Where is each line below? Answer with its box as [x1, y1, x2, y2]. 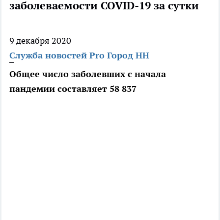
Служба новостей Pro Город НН [9, 50, 149, 61]
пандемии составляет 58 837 [9, 83, 137, 95]
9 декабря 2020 [9, 35, 71, 47]
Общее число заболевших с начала [9, 68, 166, 80]
